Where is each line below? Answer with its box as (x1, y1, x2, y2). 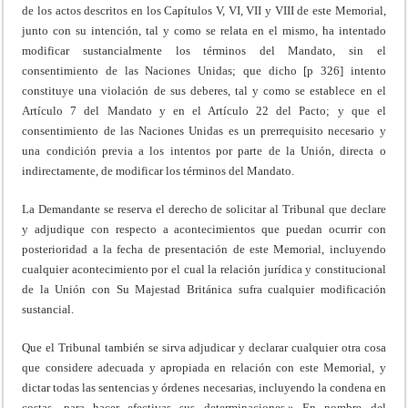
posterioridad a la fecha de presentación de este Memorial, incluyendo (22, 241, 386, 256)
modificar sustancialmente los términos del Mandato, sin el (22, 43, 386, 57)
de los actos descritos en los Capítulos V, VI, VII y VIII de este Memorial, (22, 3, 386, 17)
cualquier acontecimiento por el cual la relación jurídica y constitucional (22, 261, 386, 276)
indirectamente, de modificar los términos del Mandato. (22, 163, 295, 178)
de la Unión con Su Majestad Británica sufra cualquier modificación (22, 281, 386, 296)
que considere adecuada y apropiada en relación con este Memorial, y (22, 360, 386, 374)
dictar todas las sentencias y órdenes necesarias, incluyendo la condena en (22, 380, 386, 394)
